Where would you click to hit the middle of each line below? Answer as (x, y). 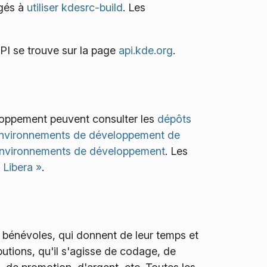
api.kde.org (145, 51)
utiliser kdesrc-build (74, 8)
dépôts (174, 119)
